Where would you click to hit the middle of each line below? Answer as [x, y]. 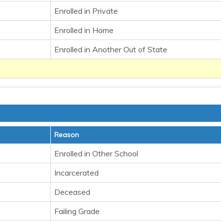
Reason [67, 135]
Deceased [72, 192]
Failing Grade [77, 211]
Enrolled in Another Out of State [111, 49]
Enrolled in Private [86, 11]
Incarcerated [76, 173]
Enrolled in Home [84, 30]
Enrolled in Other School [96, 153]
